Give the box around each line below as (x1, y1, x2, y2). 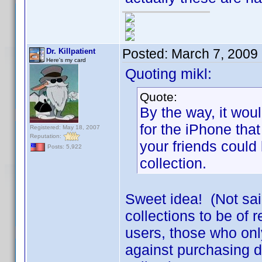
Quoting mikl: (125, 65, 212, 82)
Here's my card (46, 57, 86, 63)
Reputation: (30, 132, 63, 139)
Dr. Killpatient (46, 47, 95, 56)
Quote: (140, 90, 177, 104)
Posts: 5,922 (46, 143, 82, 150)
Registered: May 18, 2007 (30, 124, 100, 130)
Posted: (122, 46, 171, 61)
